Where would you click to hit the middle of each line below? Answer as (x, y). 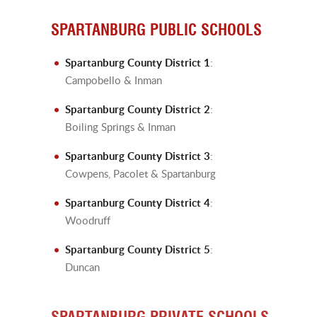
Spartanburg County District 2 (138, 109)
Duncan (82, 266)
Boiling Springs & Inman (120, 126)
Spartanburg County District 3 (138, 155)
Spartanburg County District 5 (138, 249)
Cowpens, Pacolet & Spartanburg (140, 173)
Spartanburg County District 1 (138, 62)
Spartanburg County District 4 (138, 202)
